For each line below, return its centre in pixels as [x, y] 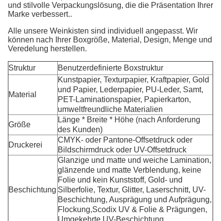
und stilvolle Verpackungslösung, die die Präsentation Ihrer [110, 5]
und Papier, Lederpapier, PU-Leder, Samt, [130, 90]
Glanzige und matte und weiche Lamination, [134, 160]
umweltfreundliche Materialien [110, 109]
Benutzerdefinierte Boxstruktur [110, 68]
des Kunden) [80, 129]
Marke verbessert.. [40, 14]
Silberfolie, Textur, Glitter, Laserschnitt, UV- [132, 190]
